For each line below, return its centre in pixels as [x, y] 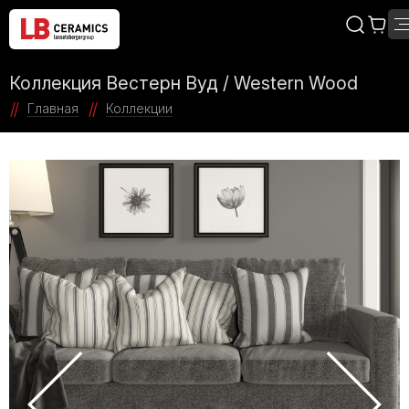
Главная [53, 108]
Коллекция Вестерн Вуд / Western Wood [184, 83]
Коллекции [139, 108]
